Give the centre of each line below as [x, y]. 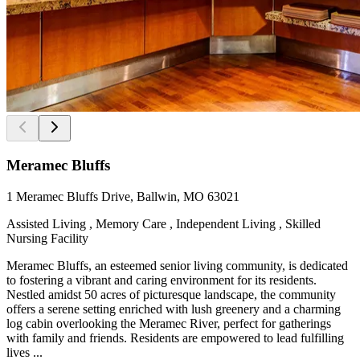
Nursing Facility [47, 238]
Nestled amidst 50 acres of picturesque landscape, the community [171, 294]
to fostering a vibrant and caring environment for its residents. [162, 280]
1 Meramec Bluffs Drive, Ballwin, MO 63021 [123, 196]
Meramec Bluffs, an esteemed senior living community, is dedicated [177, 265]
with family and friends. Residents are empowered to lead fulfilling [175, 337]
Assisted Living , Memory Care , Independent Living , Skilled [164, 223]
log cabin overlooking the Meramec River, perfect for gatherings [169, 323]
